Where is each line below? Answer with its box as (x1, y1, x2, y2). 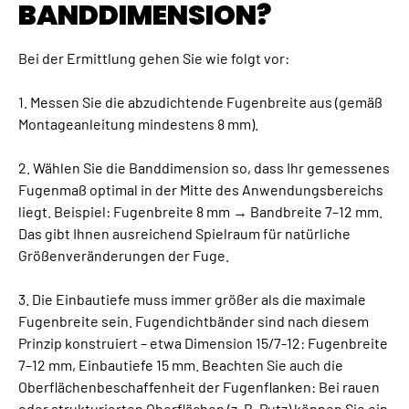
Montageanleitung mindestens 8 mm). (18, 114, 258, 132)
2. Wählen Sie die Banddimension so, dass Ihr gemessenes (18, 158, 390, 176)
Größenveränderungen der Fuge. (18, 246, 229, 264)
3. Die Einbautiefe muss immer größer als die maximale (18, 289, 366, 308)
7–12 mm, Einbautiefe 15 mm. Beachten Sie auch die (18, 355, 343, 373)
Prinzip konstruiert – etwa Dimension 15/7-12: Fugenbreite (18, 333, 388, 351)
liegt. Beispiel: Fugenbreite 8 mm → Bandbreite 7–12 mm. (18, 202, 383, 220)
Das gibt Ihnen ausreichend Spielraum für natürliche (18, 224, 351, 242)
